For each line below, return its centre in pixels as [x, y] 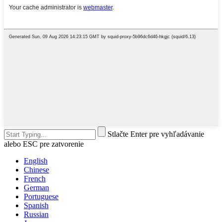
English [36, 161]
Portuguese [41, 197]
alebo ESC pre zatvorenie [44, 144]
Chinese [36, 170]
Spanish [36, 206]
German [36, 188]
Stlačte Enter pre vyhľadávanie [156, 134]
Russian [36, 215]
